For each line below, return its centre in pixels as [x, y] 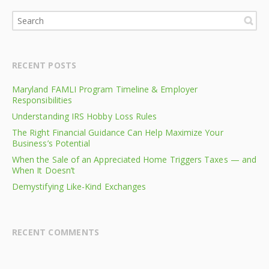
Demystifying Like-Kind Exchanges [79, 186]
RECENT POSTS [44, 65]
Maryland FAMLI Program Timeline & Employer [105, 89]
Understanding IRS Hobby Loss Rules [85, 116]
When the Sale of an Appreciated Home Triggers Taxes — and [134, 159]
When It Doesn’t [44, 170]
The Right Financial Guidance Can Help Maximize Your [118, 132]
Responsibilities [42, 100]
